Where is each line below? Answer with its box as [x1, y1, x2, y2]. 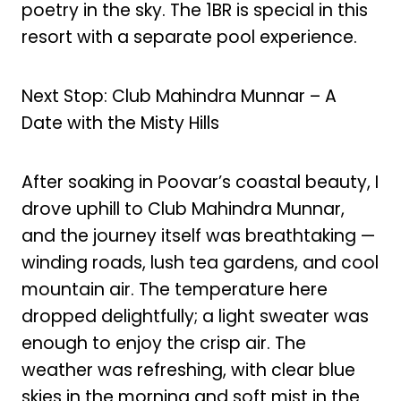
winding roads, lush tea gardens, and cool [21, 250, 379, 275]
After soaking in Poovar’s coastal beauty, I [21, 169, 379, 194]
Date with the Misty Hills [21, 111, 219, 136]
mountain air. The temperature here [21, 277, 328, 302]
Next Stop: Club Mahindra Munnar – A [21, 84, 337, 109]
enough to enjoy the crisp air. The [21, 330, 306, 355]
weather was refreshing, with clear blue [21, 357, 355, 382]
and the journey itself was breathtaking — [21, 223, 375, 248]
